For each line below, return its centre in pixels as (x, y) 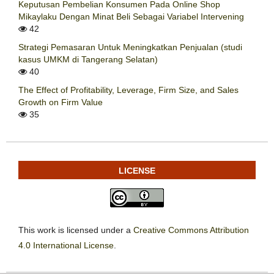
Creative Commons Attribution (191, 230)
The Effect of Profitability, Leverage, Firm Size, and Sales (128, 90)
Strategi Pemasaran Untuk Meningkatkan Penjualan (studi (130, 47)
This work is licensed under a (76, 230)
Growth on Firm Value (61, 102)
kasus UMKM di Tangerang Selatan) (88, 59)
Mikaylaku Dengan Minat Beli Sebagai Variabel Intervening (131, 16)
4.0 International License (66, 246)
